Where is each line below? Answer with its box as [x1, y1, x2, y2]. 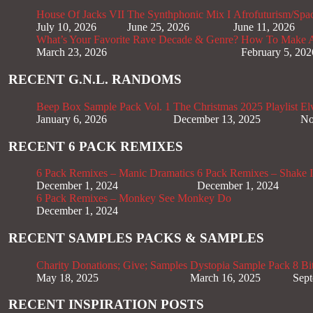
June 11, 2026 [233, 21, 295, 34]
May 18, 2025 [36, 271, 99, 284]
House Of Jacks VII [36, 8, 124, 21]
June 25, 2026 [127, 21, 189, 34]
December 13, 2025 [173, 112, 261, 125]
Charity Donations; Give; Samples [36, 259, 187, 271]
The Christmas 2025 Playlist [173, 100, 298, 112]
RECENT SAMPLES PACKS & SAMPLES [8, 231, 264, 245]
